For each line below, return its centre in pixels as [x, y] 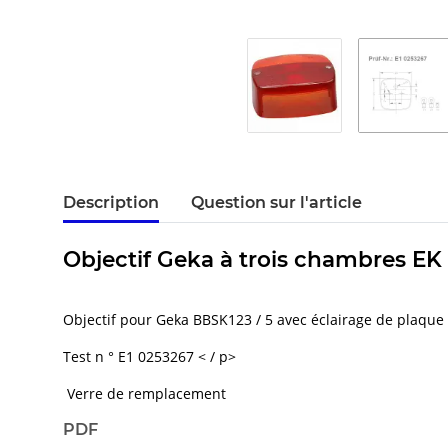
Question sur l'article [276, 203]
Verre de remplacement [146, 394]
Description [111, 203]
